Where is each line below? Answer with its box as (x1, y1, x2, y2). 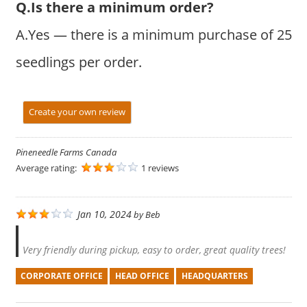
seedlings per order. (15, 52, 142, 71)
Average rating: (15, 161, 79, 174)
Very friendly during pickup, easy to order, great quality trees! (22, 243, 286, 256)
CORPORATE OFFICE (20, 270, 103, 282)
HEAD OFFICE (114, 270, 169, 282)
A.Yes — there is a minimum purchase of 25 (15, 25, 292, 44)
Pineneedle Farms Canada (15, 145, 116, 158)
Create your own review (28, 105, 125, 118)
